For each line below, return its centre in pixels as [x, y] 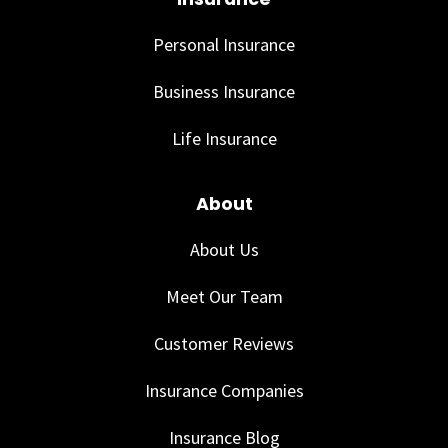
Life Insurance [224, 139]
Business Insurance [224, 92]
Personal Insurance [224, 45]
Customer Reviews [224, 344]
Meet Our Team [224, 297]
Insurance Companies [224, 391]
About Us [224, 250]
